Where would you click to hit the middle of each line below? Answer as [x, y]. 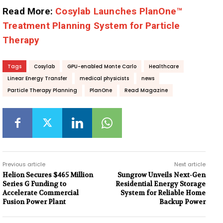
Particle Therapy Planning [42, 90]
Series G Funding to [34, 184]
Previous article [24, 164]
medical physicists [104, 78]
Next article [190, 164]
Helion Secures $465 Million [48, 175]
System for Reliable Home [163, 193]
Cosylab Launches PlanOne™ [119, 11]
